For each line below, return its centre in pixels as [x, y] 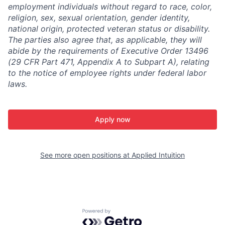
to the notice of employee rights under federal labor [107, 73]
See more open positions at [86, 155]
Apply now [113, 119]
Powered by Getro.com [126, 213]
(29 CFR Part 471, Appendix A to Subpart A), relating [109, 62]
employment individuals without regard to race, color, [110, 6]
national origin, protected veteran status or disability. [109, 28]
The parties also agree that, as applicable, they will [105, 39]
